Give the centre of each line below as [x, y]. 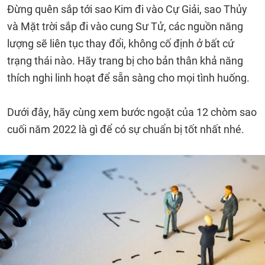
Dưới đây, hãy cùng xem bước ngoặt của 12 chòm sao [132, 112]
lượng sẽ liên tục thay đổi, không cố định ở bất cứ [121, 43]
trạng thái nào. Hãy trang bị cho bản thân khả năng [125, 61]
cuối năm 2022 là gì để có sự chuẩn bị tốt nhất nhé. [126, 129]
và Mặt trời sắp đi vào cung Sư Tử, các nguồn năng [125, 26]
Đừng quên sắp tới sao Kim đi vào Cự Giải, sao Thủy [127, 9]
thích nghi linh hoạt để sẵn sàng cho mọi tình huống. [128, 78]
